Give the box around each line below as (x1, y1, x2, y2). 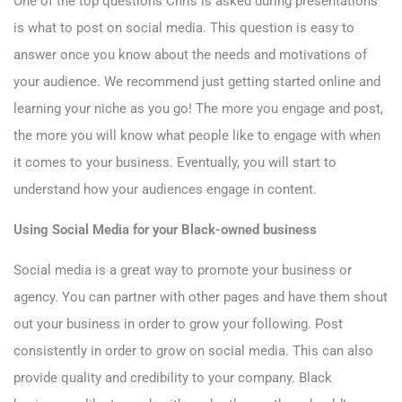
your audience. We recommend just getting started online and (13, 74, 380, 91)
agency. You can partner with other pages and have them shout (13, 289, 388, 306)
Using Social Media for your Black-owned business (13, 222, 317, 239)
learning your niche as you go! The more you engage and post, (13, 100, 383, 118)
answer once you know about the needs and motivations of (13, 47, 367, 64)
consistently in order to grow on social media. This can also (13, 343, 373, 360)
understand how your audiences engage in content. (13, 181, 317, 198)
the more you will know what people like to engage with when (13, 127, 380, 144)
